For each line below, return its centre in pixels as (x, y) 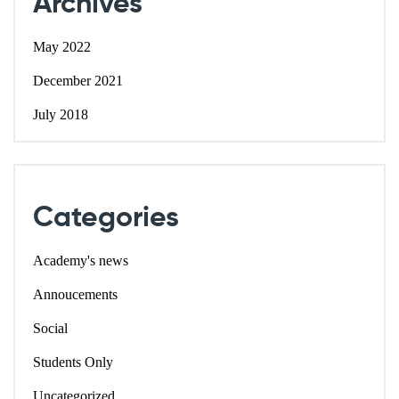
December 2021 (78, 81)
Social (50, 328)
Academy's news (81, 260)
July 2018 (61, 115)
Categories (106, 218)
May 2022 (62, 47)
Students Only (73, 362)
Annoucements (75, 294)
